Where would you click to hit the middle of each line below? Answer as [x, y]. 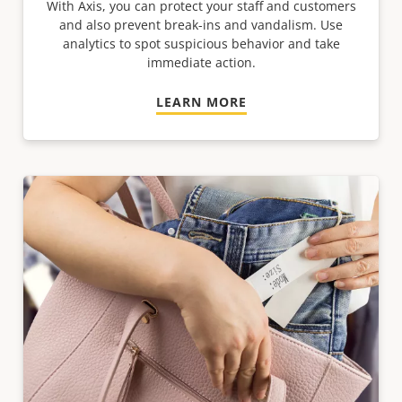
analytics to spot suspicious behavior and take [201, 44]
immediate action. [201, 62]
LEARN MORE [201, 102]
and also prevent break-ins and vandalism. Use [201, 25]
